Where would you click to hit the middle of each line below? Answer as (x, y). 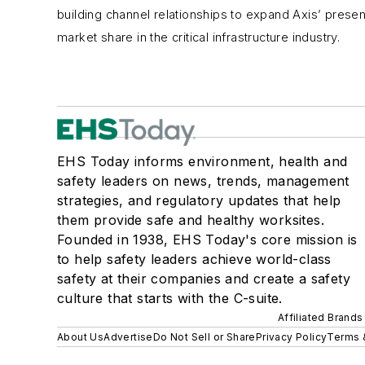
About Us (81, 337)
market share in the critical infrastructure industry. (200, 37)
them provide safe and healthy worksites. (191, 220)
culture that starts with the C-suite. (170, 298)
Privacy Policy (291, 337)
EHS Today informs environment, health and (202, 161)
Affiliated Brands (320, 317)
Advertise (128, 337)
